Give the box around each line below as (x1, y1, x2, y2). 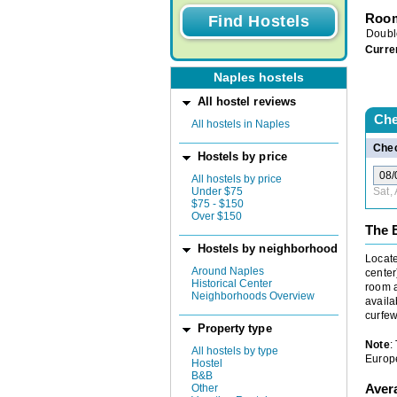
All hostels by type (191, 345, 278, 358)
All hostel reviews (197, 95, 296, 108)
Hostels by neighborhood (197, 242, 339, 255)
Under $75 (191, 184, 243, 198)
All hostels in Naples (191, 117, 290, 130)
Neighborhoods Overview (191, 290, 315, 302)
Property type (197, 322, 272, 335)
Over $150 (191, 209, 242, 222)
